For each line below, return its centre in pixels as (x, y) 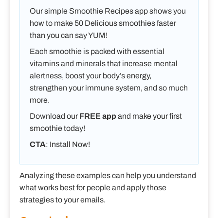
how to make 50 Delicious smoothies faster (103, 23)
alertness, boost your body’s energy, (91, 76)
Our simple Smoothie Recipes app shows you (108, 11)
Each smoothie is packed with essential (97, 52)
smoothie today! (57, 128)
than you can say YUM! (69, 36)
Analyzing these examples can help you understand (108, 176)
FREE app (98, 116)
